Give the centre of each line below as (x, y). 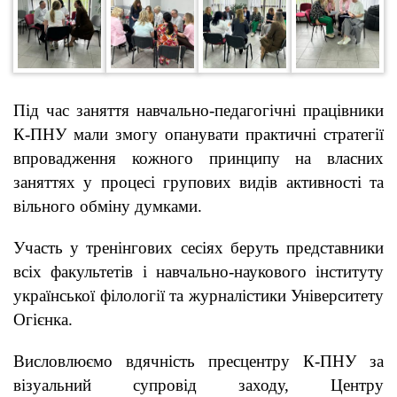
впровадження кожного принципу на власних (198, 158)
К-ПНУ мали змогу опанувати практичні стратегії (198, 134)
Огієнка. (43, 319)
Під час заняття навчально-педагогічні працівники (198, 110)
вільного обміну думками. (108, 206)
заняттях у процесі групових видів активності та (198, 182)
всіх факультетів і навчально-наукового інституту (198, 271)
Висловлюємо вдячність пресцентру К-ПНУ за (198, 361)
